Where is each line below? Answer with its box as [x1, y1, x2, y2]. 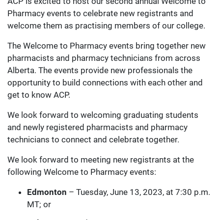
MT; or [27, 199, 51, 210]
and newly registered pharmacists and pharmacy [7, 122, 188, 133]
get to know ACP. [7, 90, 70, 100]
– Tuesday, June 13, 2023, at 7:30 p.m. [67, 187, 210, 197]
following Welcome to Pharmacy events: [7, 167, 156, 177]
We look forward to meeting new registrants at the [7, 155, 194, 165]
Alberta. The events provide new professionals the [7, 65, 192, 76]
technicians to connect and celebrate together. [7, 135, 179, 145]
